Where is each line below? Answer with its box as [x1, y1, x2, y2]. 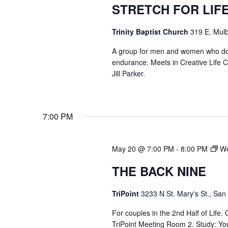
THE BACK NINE [111, 162, 206, 180]
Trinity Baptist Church [111, 26, 190, 37]
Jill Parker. [111, 68, 145, 79]
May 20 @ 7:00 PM [111, 143, 174, 154]
